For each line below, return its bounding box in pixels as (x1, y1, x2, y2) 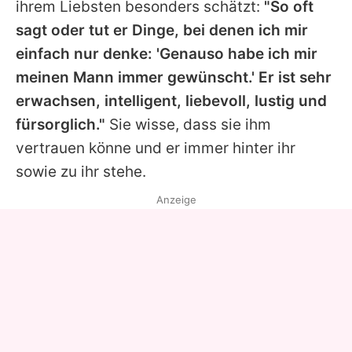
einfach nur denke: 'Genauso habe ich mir (16, 45, 317, 64)
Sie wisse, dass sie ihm (105, 115, 271, 134)
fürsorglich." (16, 115, 105, 134)
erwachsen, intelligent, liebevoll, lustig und (16, 92, 327, 111)
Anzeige (156, 193, 196, 207)
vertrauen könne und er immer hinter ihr (16, 139, 295, 158)
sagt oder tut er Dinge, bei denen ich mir (16, 21, 308, 40)
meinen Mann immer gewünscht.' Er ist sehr (16, 68, 332, 87)
